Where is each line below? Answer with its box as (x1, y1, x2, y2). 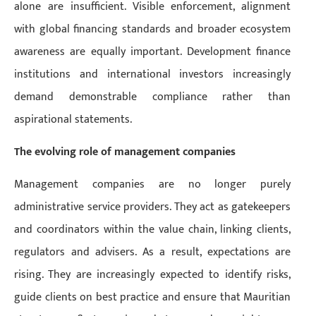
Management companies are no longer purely (14, 175, 291, 195)
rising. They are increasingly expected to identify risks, (14, 265, 291, 285)
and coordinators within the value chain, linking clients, (14, 220, 291, 240)
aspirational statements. (14, 109, 132, 129)
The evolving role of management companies (14, 142, 236, 162)
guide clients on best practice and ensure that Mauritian (14, 288, 291, 308)
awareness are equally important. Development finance (14, 42, 291, 61)
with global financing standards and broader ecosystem (14, 19, 291, 39)
